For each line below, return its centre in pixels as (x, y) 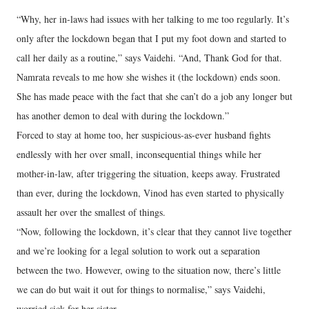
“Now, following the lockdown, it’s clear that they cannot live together (154, 231)
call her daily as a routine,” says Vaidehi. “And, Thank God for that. (149, 58)
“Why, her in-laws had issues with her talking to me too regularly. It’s (153, 19)
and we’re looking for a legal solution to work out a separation (138, 251)
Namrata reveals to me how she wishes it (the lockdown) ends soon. (149, 77)
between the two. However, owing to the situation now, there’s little (149, 270)
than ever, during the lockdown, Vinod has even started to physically (150, 193)
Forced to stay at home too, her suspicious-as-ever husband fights (143, 135)
